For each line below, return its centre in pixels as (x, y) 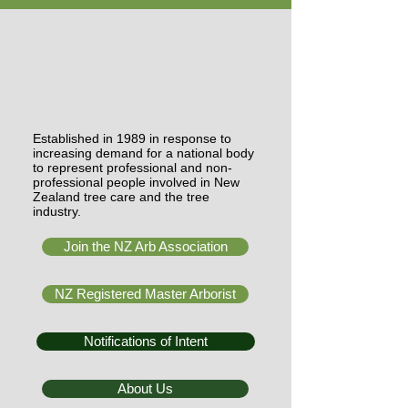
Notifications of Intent (146, 341)
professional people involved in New (136, 182)
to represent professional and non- (133, 168)
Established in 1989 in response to (132, 138)
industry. (57, 211)
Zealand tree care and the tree (121, 197)
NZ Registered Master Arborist (145, 294)
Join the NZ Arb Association (145, 246)
